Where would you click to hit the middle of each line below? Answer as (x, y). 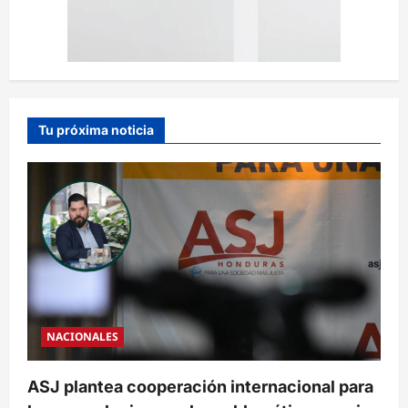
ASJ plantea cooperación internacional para (200, 386)
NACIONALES (82, 336)
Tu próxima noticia (96, 129)
